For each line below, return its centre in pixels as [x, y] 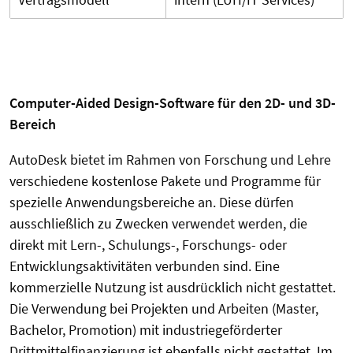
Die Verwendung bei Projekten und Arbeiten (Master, [164, 309]
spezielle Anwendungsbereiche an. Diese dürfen [152, 203]
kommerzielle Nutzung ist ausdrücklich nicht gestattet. [173, 288]
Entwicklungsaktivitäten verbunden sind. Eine [145, 266]
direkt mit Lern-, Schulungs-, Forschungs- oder [148, 245]
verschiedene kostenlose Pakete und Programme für [165, 181]
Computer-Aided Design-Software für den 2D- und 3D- [173, 103]
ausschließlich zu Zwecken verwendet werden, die [158, 224]
